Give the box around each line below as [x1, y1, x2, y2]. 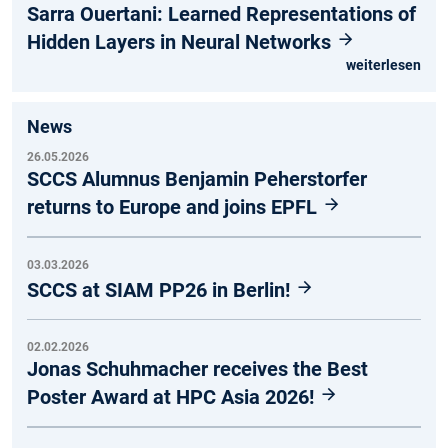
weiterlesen [346, 57, 421, 74]
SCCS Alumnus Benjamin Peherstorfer [27, 167, 367, 192]
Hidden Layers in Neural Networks [27, 30, 336, 55]
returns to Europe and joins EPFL [27, 195, 322, 220]
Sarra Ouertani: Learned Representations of [27, 2, 416, 27]
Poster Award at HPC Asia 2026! [27, 385, 319, 410]
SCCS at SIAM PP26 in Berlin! [27, 277, 295, 302]
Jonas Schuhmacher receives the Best [27, 357, 368, 382]
